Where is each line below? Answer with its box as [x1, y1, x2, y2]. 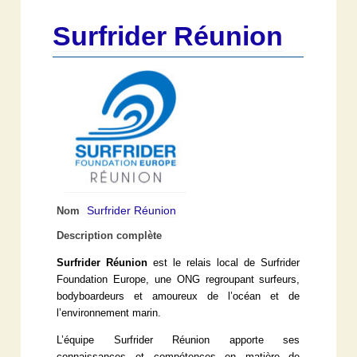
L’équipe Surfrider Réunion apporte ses [57, 334, 300, 346]
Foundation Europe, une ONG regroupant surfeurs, [57, 273, 300, 285]
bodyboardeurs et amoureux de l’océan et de [57, 290, 300, 302]
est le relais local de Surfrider [147, 257, 300, 269]
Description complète [57, 229, 163, 241]
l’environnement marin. [57, 307, 162, 319]
